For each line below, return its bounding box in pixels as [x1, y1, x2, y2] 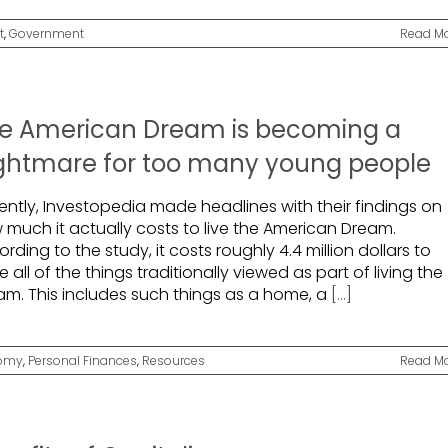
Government [9, 25, 84, 42]
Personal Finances [28, 352, 137, 369]
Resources [142, 352, 205, 369]
